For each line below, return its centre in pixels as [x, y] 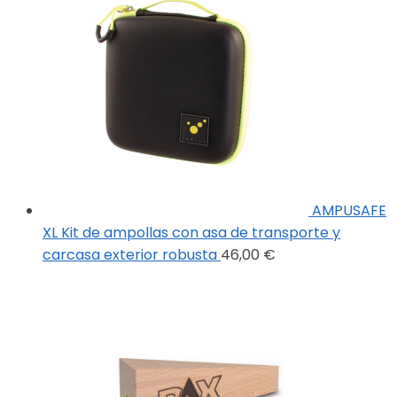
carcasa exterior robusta [130, 255]
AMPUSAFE [349, 211]
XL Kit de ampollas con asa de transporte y [191, 233]
